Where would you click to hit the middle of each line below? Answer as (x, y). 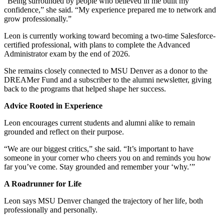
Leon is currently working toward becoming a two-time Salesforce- (110, 35)
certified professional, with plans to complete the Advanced (97, 44)
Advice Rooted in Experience (53, 105)
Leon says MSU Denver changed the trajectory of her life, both (103, 200)
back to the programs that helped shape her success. (85, 88)
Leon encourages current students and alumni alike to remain (99, 122)
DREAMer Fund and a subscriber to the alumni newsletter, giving (108, 79)
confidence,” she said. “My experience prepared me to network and (110, 9)
